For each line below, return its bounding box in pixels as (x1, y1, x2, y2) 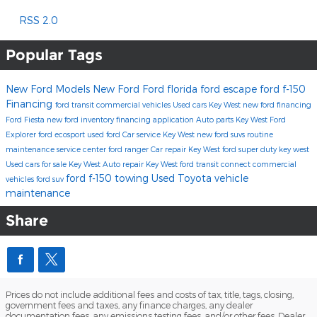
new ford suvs (197, 129, 247, 139)
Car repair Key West (151, 144, 222, 154)
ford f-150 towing (66, 172, 151, 185)
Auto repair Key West (103, 159, 180, 169)
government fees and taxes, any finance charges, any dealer (6, 300, 253, 311)
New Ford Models (6, 83, 93, 96)
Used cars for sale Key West (6, 159, 103, 169)
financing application (116, 115, 196, 125)
